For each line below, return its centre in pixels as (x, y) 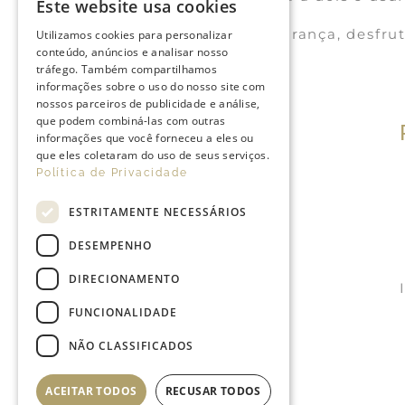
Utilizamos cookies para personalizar (134, 35)
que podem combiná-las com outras (131, 121)
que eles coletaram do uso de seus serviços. (153, 155)
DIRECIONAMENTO (124, 278)
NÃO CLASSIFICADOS (131, 345)
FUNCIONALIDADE (123, 312)
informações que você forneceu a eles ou (145, 138)
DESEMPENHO (110, 245)
